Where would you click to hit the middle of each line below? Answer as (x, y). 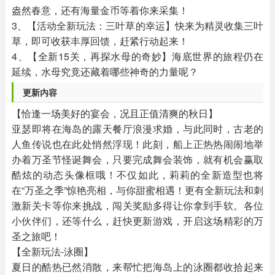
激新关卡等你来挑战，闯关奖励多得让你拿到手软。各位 (137, 206)
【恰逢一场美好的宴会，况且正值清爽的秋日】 (114, 114)
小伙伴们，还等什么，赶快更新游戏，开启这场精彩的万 (137, 221)
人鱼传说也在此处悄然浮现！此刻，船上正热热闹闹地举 (137, 144)
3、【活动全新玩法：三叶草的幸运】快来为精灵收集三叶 (137, 26)
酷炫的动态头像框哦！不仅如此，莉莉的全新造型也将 (137, 175)
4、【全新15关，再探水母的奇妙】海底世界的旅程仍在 (137, 56)
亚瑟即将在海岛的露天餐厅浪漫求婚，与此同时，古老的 (137, 129)
